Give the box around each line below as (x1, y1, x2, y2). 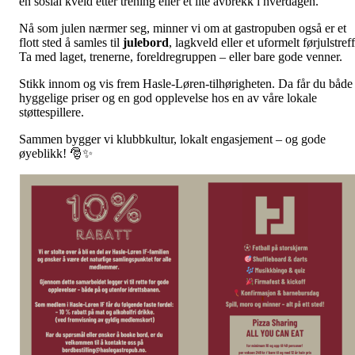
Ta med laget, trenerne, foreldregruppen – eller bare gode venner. (19, 50, 342, 63)
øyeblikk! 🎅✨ (19, 147, 93, 160)
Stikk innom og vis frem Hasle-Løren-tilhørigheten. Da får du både (19, 77, 353, 90)
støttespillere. (19, 105, 84, 119)
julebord (123, 36, 169, 49)
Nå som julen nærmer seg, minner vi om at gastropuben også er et (19, 21, 346, 35)
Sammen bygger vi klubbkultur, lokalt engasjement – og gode (19, 132, 326, 146)
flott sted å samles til (19, 36, 123, 49)
